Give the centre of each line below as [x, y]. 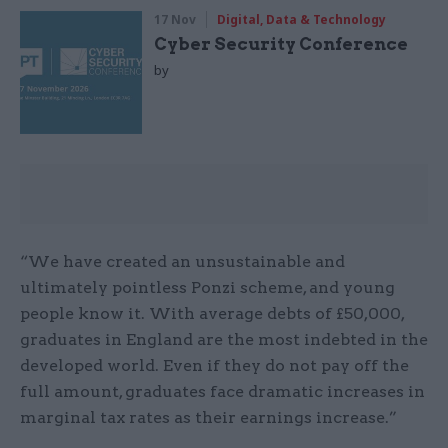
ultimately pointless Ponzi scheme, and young [207, 287]
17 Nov [175, 20]
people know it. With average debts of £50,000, [212, 313]
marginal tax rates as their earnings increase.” [208, 417]
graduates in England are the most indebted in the [224, 339]
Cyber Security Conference [281, 44]
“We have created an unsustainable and [182, 261]
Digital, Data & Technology [302, 20]
